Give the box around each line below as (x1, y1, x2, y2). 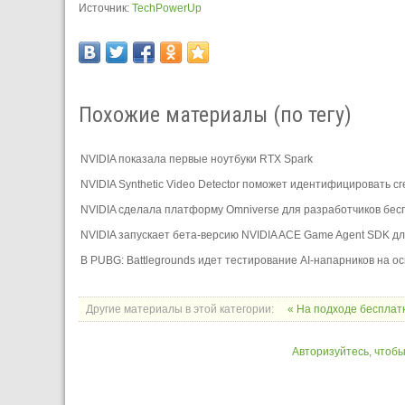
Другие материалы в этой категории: (86, 302, 274, 316)
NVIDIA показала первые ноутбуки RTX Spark (80, 152, 313, 165)
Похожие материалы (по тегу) (79, 101, 352, 127)
